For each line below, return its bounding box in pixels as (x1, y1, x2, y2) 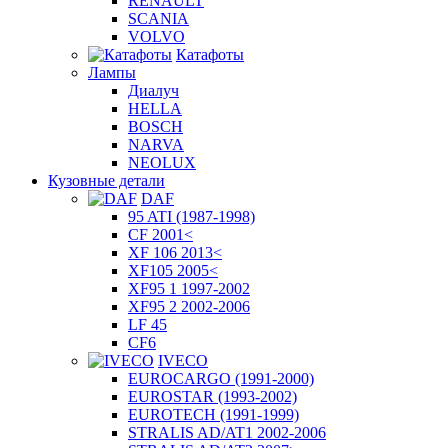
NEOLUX (128, 154, 196, 171)
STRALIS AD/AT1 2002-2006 (128, 424, 326, 441)
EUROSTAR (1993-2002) (128, 388, 297, 405)
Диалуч (128, 82, 179, 99)
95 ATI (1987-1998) (128, 208, 255, 225)
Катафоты (176, 46, 244, 63)
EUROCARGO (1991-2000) (128, 370, 314, 387)
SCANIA (128, 10, 189, 27)
